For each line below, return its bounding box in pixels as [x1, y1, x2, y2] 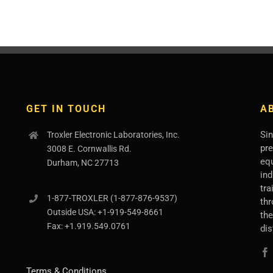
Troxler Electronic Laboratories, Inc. [46, 129, 180, 140]
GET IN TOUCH [26, 102, 107, 115]
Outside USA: [46, 207, 97, 217]
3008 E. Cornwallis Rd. [46, 143, 132, 154]
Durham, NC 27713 [46, 157, 119, 168]
